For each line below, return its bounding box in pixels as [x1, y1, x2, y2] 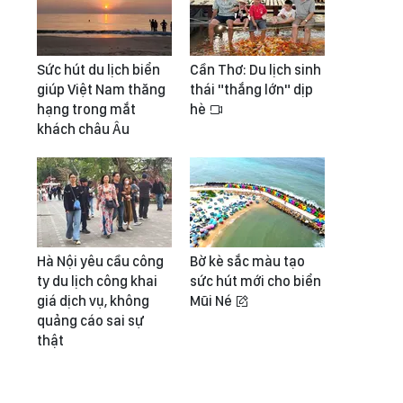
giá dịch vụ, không [37, 292, 149, 309]
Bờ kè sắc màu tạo [190, 253, 305, 270]
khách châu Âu [37, 121, 130, 138]
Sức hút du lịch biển [37, 61, 160, 78]
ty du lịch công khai [37, 273, 157, 290]
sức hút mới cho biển [190, 273, 321, 290]
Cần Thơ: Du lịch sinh [190, 61, 321, 78]
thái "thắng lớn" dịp [190, 81, 313, 98]
